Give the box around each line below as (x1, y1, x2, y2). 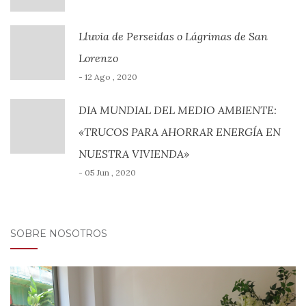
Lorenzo (79, 51, 118, 65)
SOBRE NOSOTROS (10, 227, 107, 240)
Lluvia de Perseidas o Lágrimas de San (79, 29, 268, 43)
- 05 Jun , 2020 (79, 167, 136, 178)
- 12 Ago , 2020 (79, 71, 137, 82)
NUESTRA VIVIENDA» (79, 146, 189, 161)
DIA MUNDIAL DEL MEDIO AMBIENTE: (79, 102, 277, 117)
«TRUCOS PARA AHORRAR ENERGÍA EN (79, 124, 281, 139)
